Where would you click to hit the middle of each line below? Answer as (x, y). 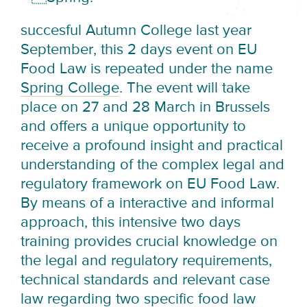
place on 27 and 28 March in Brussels (146, 108)
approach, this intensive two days (131, 223)
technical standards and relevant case (146, 281)
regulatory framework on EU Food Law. (150, 185)
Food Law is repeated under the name (147, 70)
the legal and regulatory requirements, (147, 261)
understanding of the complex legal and (153, 165)
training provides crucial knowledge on (149, 242)
